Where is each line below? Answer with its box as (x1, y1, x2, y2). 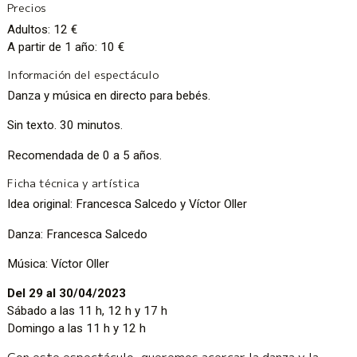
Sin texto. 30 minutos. (7, 118, 124, 133)
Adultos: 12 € (7, 22, 78, 37)
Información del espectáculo (7, 66, 159, 82)
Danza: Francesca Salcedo (7, 226, 148, 241)
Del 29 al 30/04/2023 (7, 286, 127, 300)
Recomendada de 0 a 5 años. (7, 147, 163, 163)
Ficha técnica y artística (7, 175, 140, 190)
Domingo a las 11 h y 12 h (7, 321, 147, 335)
